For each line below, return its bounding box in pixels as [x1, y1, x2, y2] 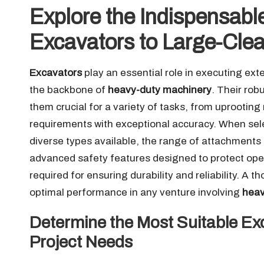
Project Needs [29, 233, 133, 251]
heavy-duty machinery [108, 84, 212, 95]
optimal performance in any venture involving [29, 187, 242, 198]
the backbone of [29, 84, 108, 95]
